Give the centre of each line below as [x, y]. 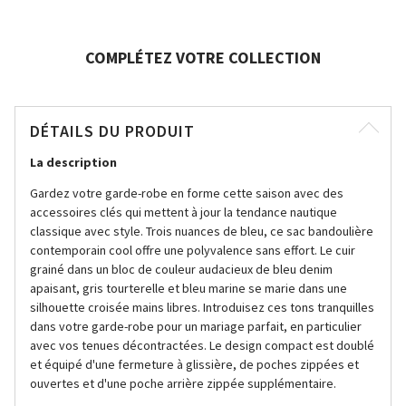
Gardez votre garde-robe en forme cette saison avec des [187, 193]
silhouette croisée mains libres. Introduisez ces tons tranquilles [202, 307]
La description [73, 162]
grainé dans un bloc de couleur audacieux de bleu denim [181, 269]
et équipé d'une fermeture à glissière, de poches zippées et [194, 364]
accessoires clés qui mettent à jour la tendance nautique [184, 212]
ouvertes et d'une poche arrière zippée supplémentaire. [183, 383]
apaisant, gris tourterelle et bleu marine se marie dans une [188, 288]
